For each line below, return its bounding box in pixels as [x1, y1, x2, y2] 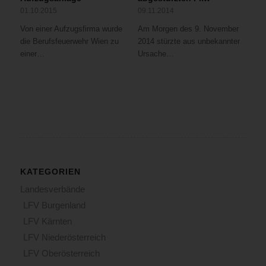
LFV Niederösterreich [23, 232, 106, 242]
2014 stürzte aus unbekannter [137, 36, 240, 46]
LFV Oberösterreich [23, 248, 100, 258]
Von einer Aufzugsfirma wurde [20, 24, 122, 33]
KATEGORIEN [20, 166, 81, 176]
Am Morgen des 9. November [137, 24, 239, 33]
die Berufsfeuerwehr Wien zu [20, 36, 119, 46]
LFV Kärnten [23, 216, 72, 226]
